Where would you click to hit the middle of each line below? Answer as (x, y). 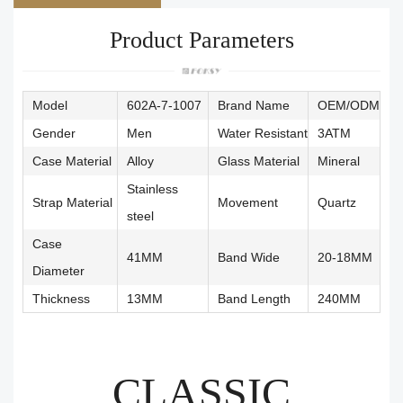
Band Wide (251, 257)
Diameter (58, 270)
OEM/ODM (349, 105)
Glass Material (259, 161)
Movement (248, 202)
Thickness (61, 298)
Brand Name (254, 105)
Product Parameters (201, 40)
